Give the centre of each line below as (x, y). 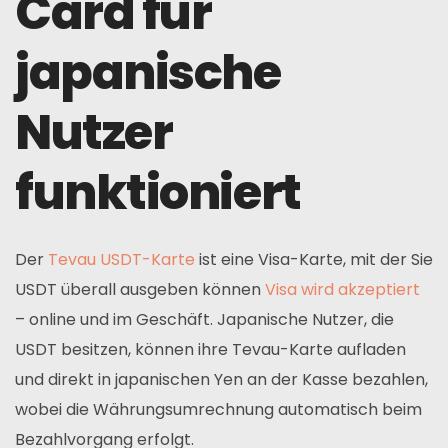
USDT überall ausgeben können (140, 289)
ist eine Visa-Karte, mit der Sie (314, 259)
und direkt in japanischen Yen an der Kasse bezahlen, (221, 379)
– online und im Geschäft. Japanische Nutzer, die (204, 319)
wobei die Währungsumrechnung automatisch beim (218, 409)
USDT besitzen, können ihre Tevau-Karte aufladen (210, 349)
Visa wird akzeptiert (342, 289)
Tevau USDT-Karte (121, 259)
